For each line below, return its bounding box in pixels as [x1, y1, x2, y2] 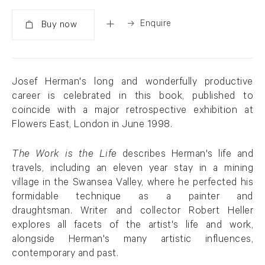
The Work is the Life [12, 149, 117, 161]
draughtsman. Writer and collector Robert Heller [12, 206, 253, 218]
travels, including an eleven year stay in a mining [12, 163, 253, 175]
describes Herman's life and [117, 149, 253, 161]
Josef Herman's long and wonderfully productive [12, 77, 253, 89]
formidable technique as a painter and [12, 192, 253, 203]
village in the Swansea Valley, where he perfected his [12, 177, 253, 189]
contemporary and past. [12, 248, 121, 260]
